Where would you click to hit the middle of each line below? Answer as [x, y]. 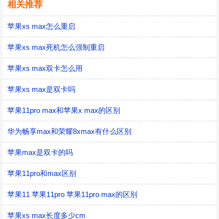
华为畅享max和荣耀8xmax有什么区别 [69, 131]
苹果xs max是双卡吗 [41, 89]
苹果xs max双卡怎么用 [45, 68]
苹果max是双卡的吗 [40, 152]
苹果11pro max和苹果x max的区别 [64, 110]
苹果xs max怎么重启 [41, 26]
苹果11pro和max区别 [42, 173]
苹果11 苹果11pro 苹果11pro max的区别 [72, 194]
